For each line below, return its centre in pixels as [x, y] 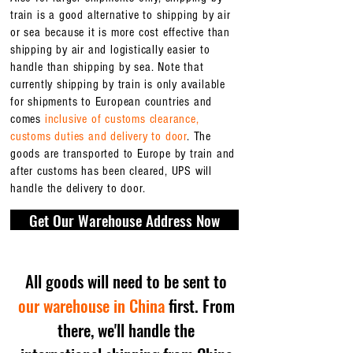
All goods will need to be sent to [126, 281]
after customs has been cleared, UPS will [111, 171]
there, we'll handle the [126, 330]
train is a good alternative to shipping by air [121, 15]
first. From [199, 305]
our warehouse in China [91, 305]
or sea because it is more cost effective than [121, 32]
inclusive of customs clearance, [122, 119]
